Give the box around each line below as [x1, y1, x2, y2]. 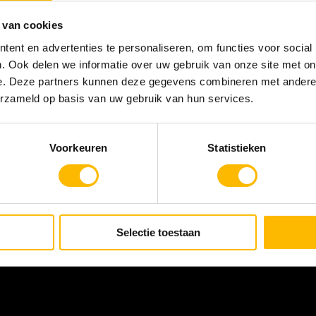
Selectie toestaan [116, 226, 200, 238]
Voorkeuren [49, 141, 107, 154]
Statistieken [207, 141, 267, 154]
